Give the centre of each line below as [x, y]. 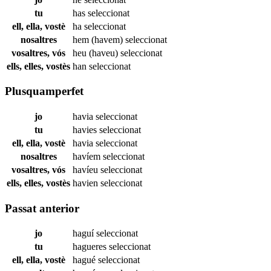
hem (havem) [99, 39]
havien [87, 183]
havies [86, 129]
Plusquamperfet [44, 91]
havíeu [87, 169]
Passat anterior [42, 208]
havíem [88, 156]
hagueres [91, 247]
